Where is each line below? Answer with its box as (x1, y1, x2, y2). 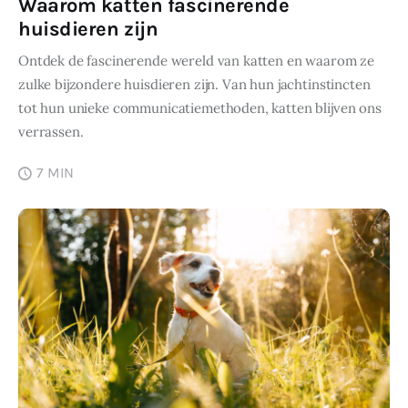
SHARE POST (307, 219, 369, 233)
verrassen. (18, 123, 84, 141)
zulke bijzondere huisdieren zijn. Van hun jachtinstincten (18, 76, 371, 94)
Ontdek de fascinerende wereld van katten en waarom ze (18, 52, 375, 70)
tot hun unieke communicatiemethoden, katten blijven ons (18, 99, 382, 117)
